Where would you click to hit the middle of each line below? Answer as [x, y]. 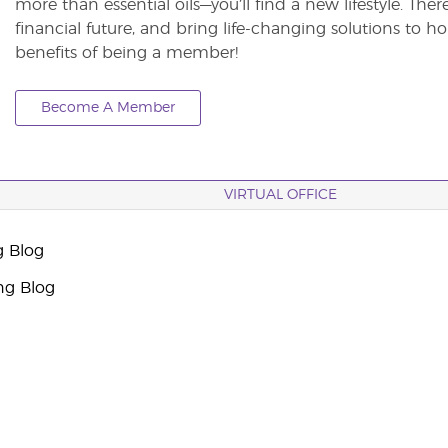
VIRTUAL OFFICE [280, 195]
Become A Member [107, 108]
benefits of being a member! [126, 53]
